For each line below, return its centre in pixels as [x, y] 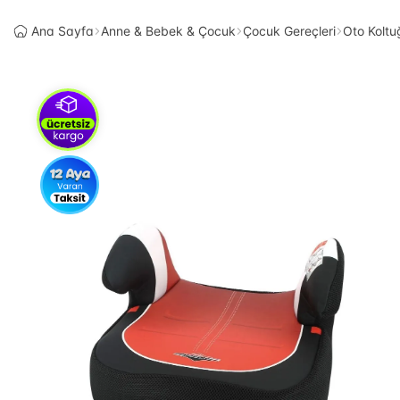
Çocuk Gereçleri [289, 31]
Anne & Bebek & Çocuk [168, 31]
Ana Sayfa [62, 31]
